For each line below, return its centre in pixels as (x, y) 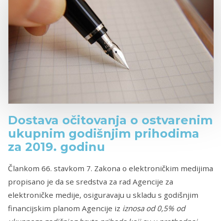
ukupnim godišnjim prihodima (104, 134)
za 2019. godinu (56, 147)
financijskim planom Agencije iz (65, 208)
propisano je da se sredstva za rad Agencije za (91, 181)
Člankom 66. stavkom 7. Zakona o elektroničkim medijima (110, 168)
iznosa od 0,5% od (154, 208)
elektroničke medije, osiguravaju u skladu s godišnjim (103, 195)
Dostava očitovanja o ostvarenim (110, 120)
